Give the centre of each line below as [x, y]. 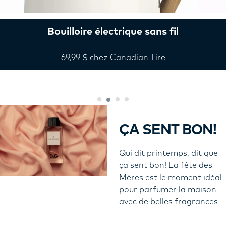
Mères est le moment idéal [171, 178]
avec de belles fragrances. [169, 202]
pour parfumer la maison [168, 190]
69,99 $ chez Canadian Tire [113, 58]
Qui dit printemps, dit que [168, 153]
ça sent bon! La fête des [166, 165]
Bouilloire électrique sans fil [113, 32]
